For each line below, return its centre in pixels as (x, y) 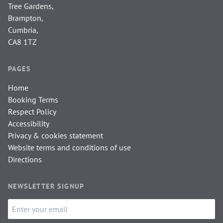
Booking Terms (33, 100)
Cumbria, (23, 30)
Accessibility (29, 123)
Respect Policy (32, 111)
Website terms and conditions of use (69, 147)
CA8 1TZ (22, 42)
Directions (25, 159)
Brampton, (26, 18)
